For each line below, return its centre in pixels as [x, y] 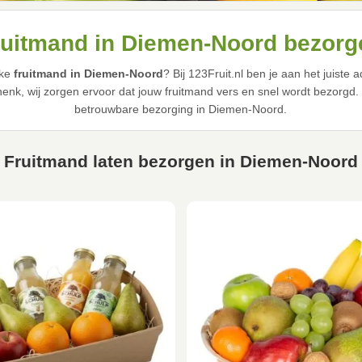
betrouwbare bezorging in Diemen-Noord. [181, 109]
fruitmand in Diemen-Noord [88, 74]
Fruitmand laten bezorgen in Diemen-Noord [181, 162]
